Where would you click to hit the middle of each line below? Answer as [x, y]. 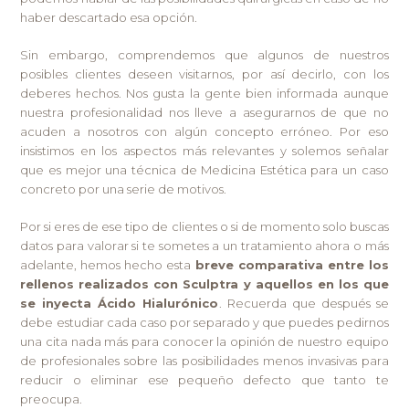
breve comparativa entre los [292, 264]
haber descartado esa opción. [109, 17]
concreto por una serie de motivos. [124, 189]
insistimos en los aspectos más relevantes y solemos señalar [204, 150]
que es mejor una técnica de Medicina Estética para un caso [204, 169]
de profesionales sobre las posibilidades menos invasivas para [204, 360]
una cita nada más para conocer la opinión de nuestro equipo [204, 341]
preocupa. [52, 399]
